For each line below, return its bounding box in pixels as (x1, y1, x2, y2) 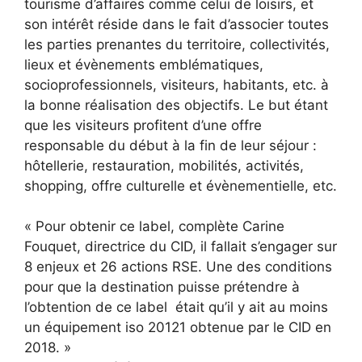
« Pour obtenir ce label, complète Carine (24, 218, 284, 235)
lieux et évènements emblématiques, (24, 56, 263, 73)
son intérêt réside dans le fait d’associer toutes (24, 15, 329, 32)
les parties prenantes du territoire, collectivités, (24, 36, 330, 53)
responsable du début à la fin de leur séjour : (24, 137, 317, 154)
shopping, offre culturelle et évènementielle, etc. (24, 177, 337, 194)
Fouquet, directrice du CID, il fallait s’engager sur (24, 238, 337, 255)
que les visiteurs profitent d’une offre (24, 116, 262, 133)
